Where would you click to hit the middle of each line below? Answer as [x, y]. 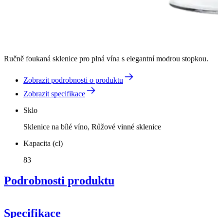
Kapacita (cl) [43, 143]
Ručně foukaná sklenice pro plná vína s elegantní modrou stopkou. [106, 58]
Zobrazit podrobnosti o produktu [73, 80]
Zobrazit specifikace [54, 93]
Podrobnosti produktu [59, 180]
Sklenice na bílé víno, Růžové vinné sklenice [92, 127]
